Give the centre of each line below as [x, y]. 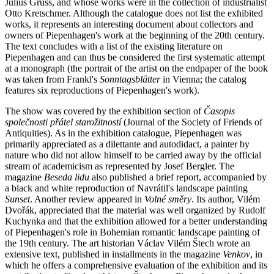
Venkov [236, 254]
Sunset [17, 199]
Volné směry [168, 199]
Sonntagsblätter [130, 79]
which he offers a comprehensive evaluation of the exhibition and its [136, 265]
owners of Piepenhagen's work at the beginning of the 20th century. [135, 35]
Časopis [219, 111]
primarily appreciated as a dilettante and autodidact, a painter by [127, 144]
